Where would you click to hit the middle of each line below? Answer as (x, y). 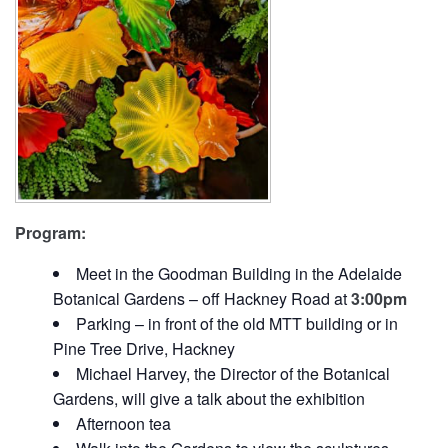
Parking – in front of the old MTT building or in (236, 324)
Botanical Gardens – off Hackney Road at (201, 299)
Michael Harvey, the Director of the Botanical (232, 374)
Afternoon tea (123, 424)
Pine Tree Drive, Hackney (143, 349)
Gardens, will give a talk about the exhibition (208, 399)
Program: (50, 233)
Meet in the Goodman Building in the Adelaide (238, 274)
